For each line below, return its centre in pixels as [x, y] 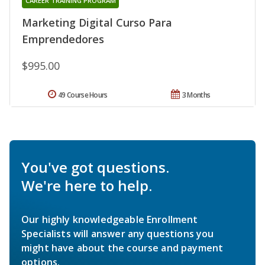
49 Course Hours [83, 95]
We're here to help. [87, 185]
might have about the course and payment [122, 248]
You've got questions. [95, 167]
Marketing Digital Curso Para [97, 22]
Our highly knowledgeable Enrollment [110, 219]
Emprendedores [63, 39]
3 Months [196, 95]
